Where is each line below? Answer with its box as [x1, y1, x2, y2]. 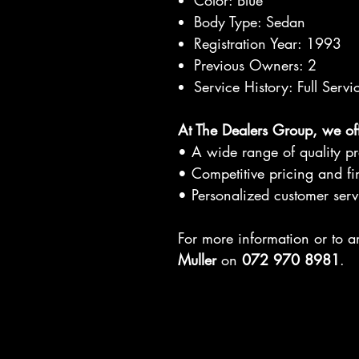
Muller [178, 250, 216, 269]
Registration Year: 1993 [194, 34, 341, 53]
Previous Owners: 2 [194, 55, 317, 75]
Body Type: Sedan [194, 12, 305, 31]
